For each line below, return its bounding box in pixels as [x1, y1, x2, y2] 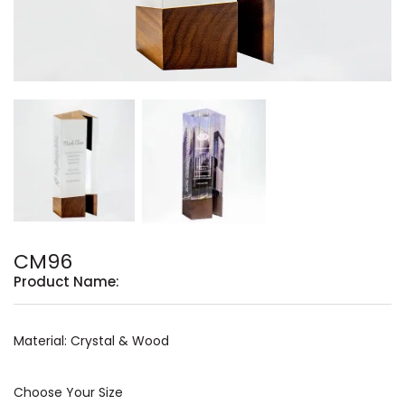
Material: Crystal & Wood [14, 332, 169, 351]
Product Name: [14, 272, 119, 292]
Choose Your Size [14, 383, 123, 402]
